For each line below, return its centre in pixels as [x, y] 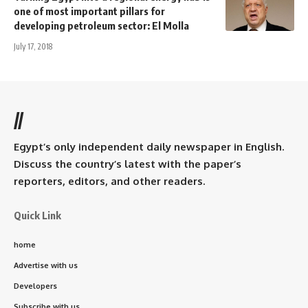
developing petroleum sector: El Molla [101, 26]
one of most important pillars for [89, 11]
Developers [35, 286]
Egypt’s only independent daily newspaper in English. [149, 147]
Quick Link [37, 216]
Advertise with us [46, 266]
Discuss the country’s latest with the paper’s [128, 164]
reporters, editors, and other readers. [109, 181]
